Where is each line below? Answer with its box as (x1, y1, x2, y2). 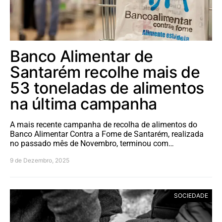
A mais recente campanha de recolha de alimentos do (10, 120, 197, 130)
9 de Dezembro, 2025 (10, 157, 69, 165)
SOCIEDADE (174, 192, 208, 200)
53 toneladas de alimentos (10, 78, 205, 98)
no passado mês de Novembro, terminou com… (10, 139, 174, 149)
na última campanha (10, 94, 157, 114)
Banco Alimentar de (10, 47, 153, 66)
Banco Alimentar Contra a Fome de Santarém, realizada (10, 129, 204, 139)
